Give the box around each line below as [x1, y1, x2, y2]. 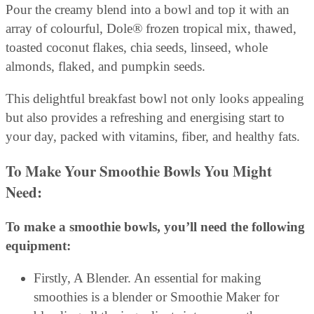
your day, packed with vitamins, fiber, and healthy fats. [6, 129, 300, 144]
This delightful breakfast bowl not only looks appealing [6, 91, 304, 107]
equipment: [6, 238, 71, 254]
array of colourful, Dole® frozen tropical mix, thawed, [6, 21, 296, 36]
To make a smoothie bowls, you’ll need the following [6, 219, 305, 235]
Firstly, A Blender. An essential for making [34, 271, 261, 286]
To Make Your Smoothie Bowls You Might [6, 161, 272, 182]
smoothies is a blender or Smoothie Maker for [34, 289, 279, 305]
